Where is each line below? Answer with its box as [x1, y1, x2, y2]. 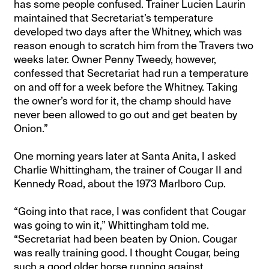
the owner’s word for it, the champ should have [14, 94, 232, 107]
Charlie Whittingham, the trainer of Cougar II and [14, 163, 243, 177]
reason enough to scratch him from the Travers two [14, 38, 254, 52]
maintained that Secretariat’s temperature [14, 11, 214, 25]
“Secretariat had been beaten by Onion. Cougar [14, 232, 238, 246]
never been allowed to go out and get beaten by [14, 107, 238, 121]
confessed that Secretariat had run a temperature [14, 66, 249, 80]
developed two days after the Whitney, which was [14, 25, 243, 38]
